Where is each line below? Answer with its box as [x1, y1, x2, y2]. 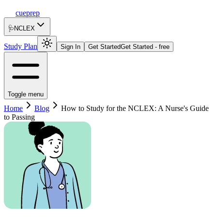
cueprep [15, 9, 40, 17]
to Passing [4, 113, 35, 121]
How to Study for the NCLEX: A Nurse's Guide [61, 104, 209, 112]
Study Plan [4, 42, 37, 50]
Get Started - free [121, 43, 170, 50]
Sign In [61, 43, 80, 50]
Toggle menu [8, 91, 44, 98]
